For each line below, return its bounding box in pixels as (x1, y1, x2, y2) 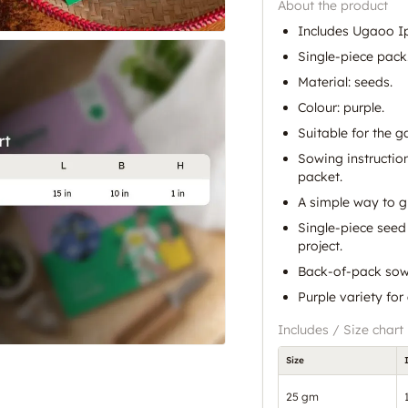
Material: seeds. (298, 73, 393, 90)
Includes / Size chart (278, 321, 403, 338)
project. (298, 237, 342, 254)
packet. (298, 168, 342, 185)
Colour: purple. (298, 98, 384, 116)
